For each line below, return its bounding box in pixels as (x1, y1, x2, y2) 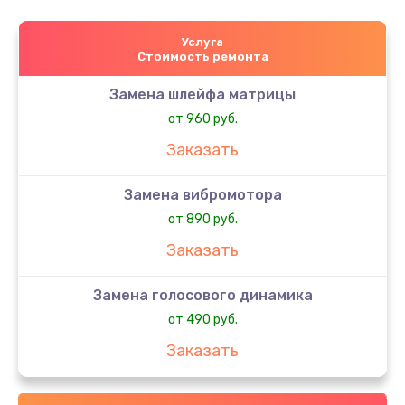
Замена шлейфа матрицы (109, 85, 296, 103)
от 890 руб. (167, 211, 238, 227)
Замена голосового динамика (92, 286, 313, 304)
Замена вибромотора (123, 185, 282, 203)
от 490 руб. (167, 311, 238, 327)
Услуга (182, 34, 223, 49)
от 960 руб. (167, 110, 238, 127)
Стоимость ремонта (137, 49, 268, 63)
